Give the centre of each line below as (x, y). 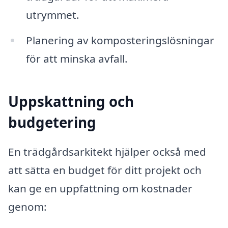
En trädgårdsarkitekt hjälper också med (107, 151)
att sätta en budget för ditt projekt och (105, 170)
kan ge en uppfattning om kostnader (100, 188)
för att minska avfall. (77, 58)
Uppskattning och (71, 102)
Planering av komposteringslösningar (120, 40)
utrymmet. (52, 15)
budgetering (52, 122)
